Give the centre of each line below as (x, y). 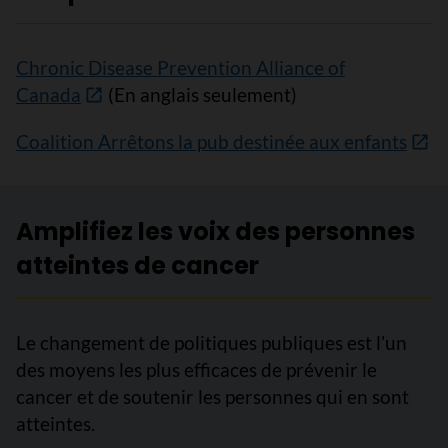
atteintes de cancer (137, 265)
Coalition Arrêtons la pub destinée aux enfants (211, 141)
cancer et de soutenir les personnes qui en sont (212, 396)
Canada (48, 94)
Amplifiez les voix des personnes (215, 231)
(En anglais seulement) (202, 94)
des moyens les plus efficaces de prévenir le (196, 369)
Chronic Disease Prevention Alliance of (180, 67)
